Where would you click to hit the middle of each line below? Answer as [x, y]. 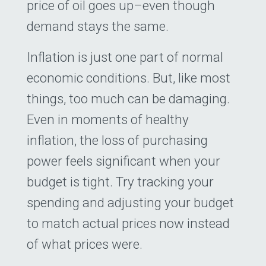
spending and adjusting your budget [130, 203]
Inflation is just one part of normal [125, 57]
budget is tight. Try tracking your [120, 182]
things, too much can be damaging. [128, 99]
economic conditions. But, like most [129, 78]
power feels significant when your [123, 161]
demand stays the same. [98, 26]
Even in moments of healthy [108, 120]
